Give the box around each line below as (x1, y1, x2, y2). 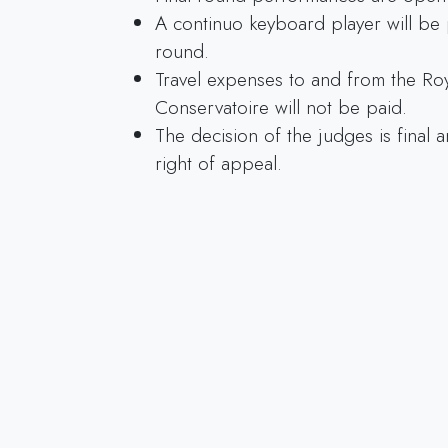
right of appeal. (154, 148, 282, 177)
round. (154, 36, 209, 65)
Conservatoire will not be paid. (154, 92, 407, 121)
